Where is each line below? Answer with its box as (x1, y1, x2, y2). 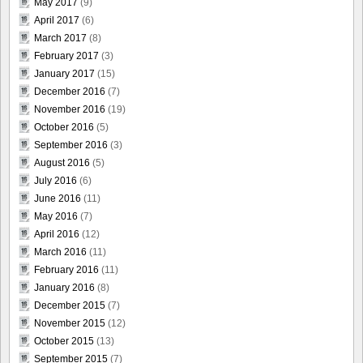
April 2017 (34, 15, 79, 27)
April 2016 (34, 228, 79, 241)
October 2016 (34, 122, 94, 134)
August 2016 (34, 157, 90, 169)
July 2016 (34, 175, 77, 187)
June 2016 (34, 193, 81, 205)
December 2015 (34, 300, 105, 312)
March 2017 (34, 32, 87, 45)
